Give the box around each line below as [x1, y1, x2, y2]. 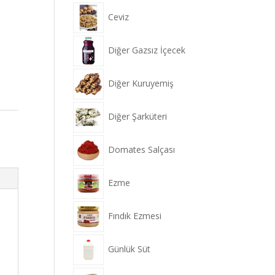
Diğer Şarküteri [108, 110, 168, 122]
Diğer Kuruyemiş [108, 77, 174, 89]
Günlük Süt [108, 242, 151, 255]
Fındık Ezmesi [108, 209, 162, 222]
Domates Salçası [108, 143, 176, 155]
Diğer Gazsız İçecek [108, 44, 186, 56]
